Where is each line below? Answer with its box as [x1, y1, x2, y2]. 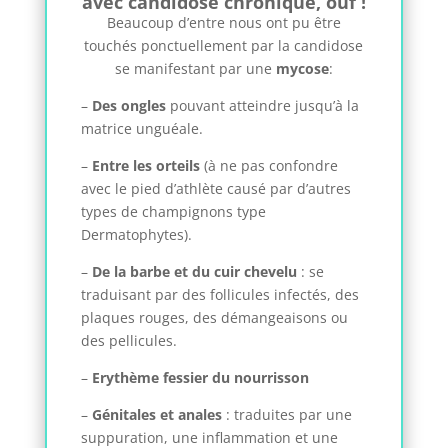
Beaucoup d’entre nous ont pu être [106, 13, 341, 33]
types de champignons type [80, 202, 266, 222]
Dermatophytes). [80, 225, 192, 245]
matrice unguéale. [80, 119, 203, 139]
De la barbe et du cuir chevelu [91, 262, 297, 282]
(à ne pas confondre [199, 156, 338, 176]
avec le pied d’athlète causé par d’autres [80, 179, 351, 199]
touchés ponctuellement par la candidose [84, 36, 364, 56]
